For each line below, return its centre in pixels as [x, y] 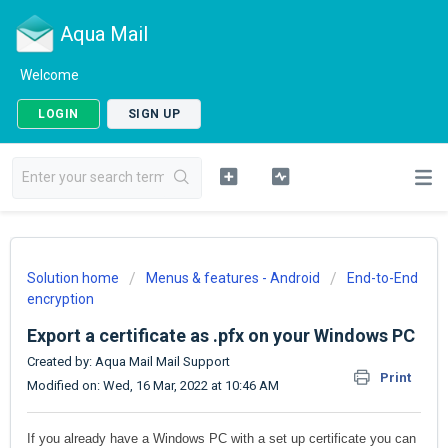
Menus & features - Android [233, 278]
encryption [60, 299]
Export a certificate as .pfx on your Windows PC [221, 335]
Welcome [49, 75]
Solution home [74, 278]
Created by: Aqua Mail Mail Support [128, 361]
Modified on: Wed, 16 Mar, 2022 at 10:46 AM [153, 385]
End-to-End [382, 278]
